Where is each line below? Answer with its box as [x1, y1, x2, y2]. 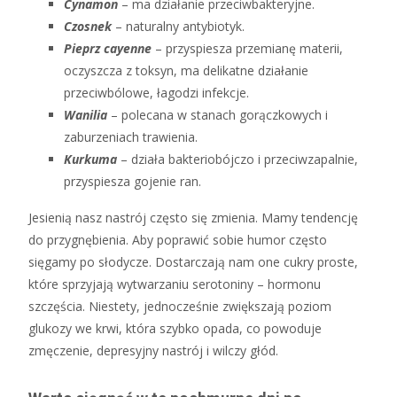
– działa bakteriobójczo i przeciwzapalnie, [117, 151, 358, 167]
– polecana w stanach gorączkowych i [107, 106, 328, 123]
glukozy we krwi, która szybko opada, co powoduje [28, 320, 322, 337]
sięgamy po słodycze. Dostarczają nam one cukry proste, [28, 253, 358, 270]
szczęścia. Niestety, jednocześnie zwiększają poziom [28, 298, 331, 315]
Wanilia [64, 106, 107, 123]
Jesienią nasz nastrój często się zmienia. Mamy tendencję [28, 209, 358, 226]
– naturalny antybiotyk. [112, 18, 245, 35]
